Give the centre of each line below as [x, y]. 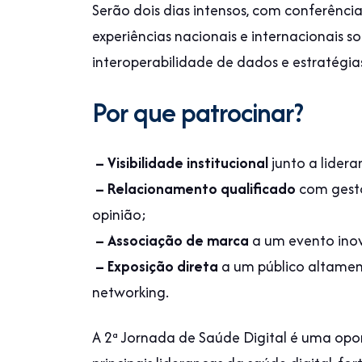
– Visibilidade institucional [180, 163]
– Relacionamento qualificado [194, 189]
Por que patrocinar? [198, 112]
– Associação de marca [170, 240]
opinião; [119, 215]
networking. [130, 292]
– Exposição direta [155, 266]
